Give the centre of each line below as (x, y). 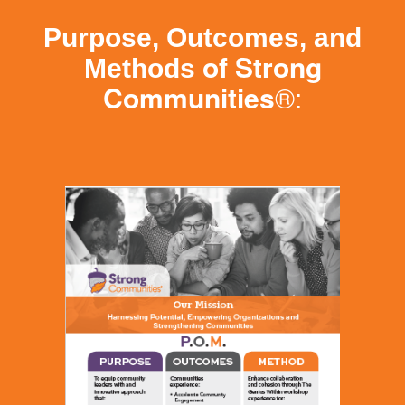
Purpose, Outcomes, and (202, 38)
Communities (189, 98)
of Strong (262, 67)
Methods (143, 69)
